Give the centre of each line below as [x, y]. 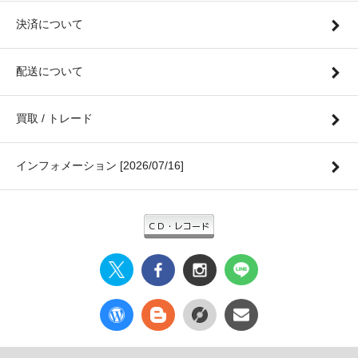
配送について [50, 72]
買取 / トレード [54, 119]
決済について [50, 24]
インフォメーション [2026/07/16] [100, 166]
